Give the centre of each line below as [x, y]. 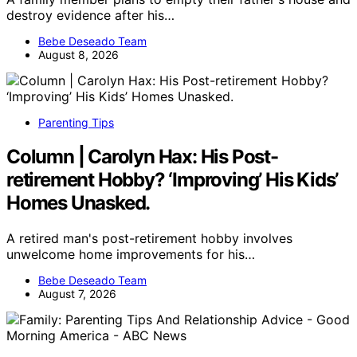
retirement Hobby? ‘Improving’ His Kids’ [173, 180]
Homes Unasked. [78, 203]
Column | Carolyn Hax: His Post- [142, 157]
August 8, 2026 [78, 55]
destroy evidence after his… [90, 16]
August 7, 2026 [77, 293]
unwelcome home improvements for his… [131, 254]
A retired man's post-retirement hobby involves [149, 238]
